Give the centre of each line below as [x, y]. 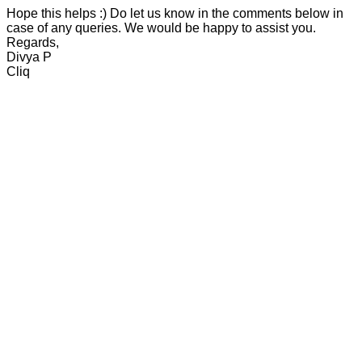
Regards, [33, 43]
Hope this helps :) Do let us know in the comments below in [175, 14]
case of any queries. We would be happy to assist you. [161, 28]
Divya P [29, 57]
